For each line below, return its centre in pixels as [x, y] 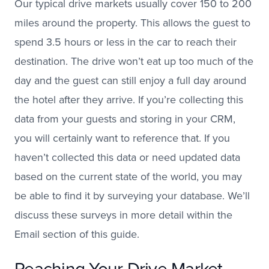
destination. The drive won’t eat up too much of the [134, 61]
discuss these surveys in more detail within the [123, 215]
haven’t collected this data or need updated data [127, 157]
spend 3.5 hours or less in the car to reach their [125, 42]
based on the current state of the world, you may [128, 176]
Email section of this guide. [77, 234]
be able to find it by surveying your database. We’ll [132, 195]
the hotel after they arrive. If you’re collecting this [129, 99]
